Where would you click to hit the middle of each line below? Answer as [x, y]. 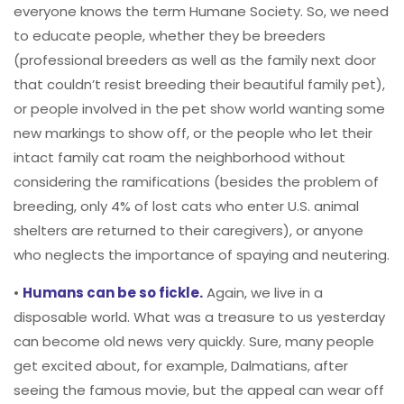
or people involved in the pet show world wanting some [199, 109]
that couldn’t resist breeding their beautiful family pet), [199, 85]
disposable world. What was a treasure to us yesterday [199, 317]
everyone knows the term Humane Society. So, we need [201, 12]
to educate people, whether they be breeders [170, 36]
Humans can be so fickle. [113, 293]
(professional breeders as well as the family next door [195, 60]
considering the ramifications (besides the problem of [196, 182]
